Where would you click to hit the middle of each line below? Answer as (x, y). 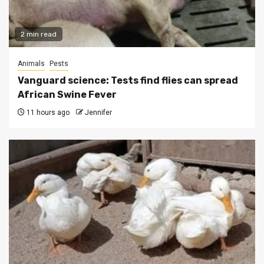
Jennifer (98, 113)
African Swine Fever (67, 95)
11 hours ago (47, 113)
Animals (31, 64)
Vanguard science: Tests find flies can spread (128, 81)
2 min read (39, 34)
